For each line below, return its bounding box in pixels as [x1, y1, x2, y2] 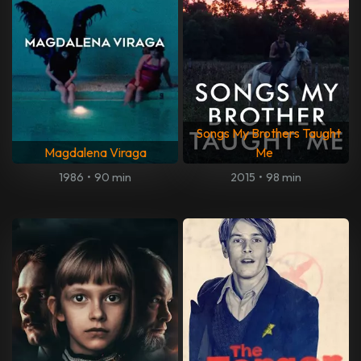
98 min [266, 170, 302, 185]
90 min [94, 170, 132, 185]
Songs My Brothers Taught [195, 125, 341, 142]
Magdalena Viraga [44, 144, 147, 161]
